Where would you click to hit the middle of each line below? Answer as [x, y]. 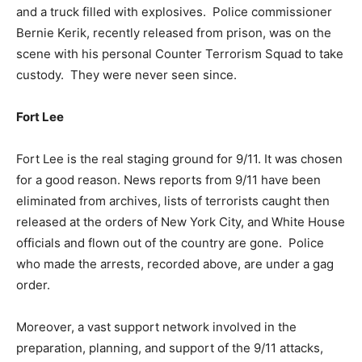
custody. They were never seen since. [126, 75]
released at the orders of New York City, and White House [181, 222]
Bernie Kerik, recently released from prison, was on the [174, 33]
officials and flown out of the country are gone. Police [170, 243]
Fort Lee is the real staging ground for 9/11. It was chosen [179, 159]
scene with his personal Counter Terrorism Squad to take [180, 54]
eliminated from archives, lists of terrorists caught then [173, 201]
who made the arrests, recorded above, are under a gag [175, 264]
